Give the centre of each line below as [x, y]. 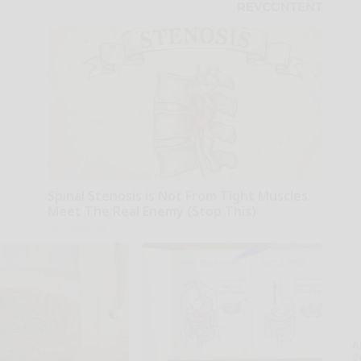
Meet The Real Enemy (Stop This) [151, 211]
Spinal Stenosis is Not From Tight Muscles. [179, 195]
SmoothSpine [77, 227]
